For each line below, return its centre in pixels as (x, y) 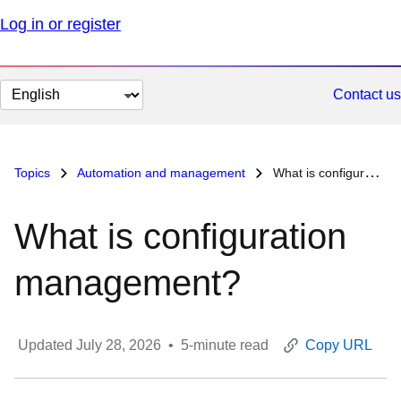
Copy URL (339, 345)
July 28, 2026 (119, 345)
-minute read (229, 345)
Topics (34, 173)
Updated (47, 345)
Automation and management (162, 173)
